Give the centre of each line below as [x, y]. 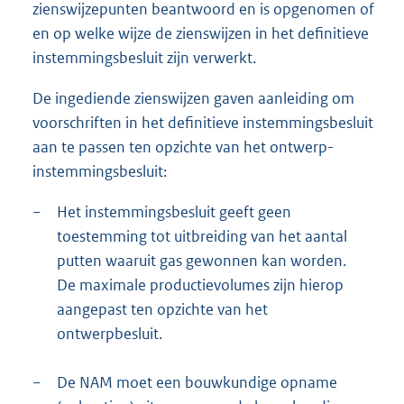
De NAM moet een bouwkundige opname [197, 382]
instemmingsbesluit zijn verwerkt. [144, 57]
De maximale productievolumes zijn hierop [200, 285]
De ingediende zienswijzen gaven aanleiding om [193, 98]
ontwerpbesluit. [110, 333]
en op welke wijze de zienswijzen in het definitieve [201, 33]
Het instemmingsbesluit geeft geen [174, 211]
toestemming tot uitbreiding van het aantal [202, 236]
